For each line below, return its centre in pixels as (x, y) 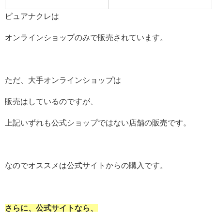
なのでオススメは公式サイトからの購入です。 (86, 165)
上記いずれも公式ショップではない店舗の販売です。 (98, 123)
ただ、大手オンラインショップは (63, 80)
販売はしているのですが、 (51, 101)
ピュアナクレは (32, 16)
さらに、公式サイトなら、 (51, 208)
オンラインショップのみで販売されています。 (86, 38)
